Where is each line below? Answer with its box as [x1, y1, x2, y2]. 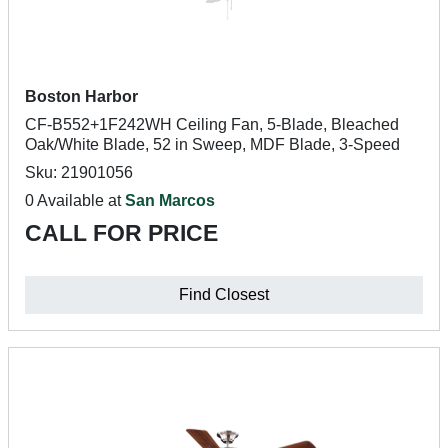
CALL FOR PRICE [25, 220, 218, 246]
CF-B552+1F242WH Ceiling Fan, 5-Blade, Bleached [25, 116, 399, 133]
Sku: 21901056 [25, 164, 133, 181]
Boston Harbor [25, 88, 138, 105]
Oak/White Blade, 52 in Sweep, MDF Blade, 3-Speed [25, 136, 400, 153]
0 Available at [25, 192, 125, 209]
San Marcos [125, 192, 215, 209]
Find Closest [179, 286, 269, 303]
